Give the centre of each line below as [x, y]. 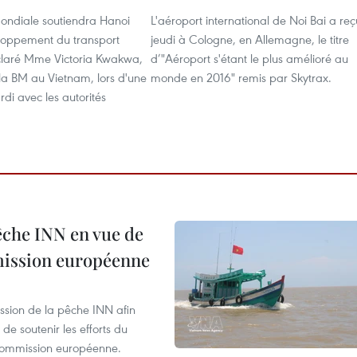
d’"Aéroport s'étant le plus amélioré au [249, 58]
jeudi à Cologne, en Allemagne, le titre [250, 39]
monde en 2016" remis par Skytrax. [241, 77]
